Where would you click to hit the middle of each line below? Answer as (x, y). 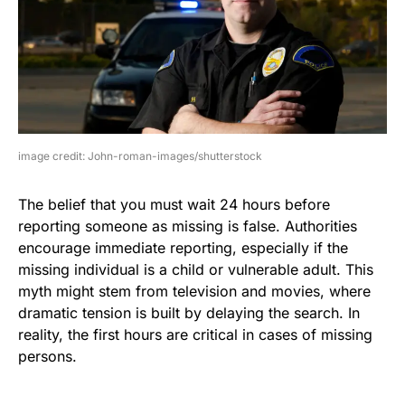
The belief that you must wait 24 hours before (174, 205)
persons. (47, 357)
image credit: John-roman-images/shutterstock (140, 156)
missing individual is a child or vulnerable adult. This (196, 270)
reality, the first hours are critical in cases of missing (195, 335)
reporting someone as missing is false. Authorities (188, 226)
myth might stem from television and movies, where (194, 292)
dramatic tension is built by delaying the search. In (189, 313)
